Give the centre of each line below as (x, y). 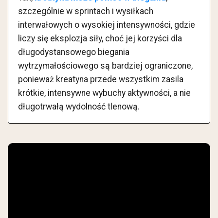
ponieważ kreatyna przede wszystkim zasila (101, 80)
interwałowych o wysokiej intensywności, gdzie (107, 25)
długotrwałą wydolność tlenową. (79, 107)
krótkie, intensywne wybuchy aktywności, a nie (104, 93)
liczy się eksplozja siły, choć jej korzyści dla (100, 39)
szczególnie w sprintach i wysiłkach (86, 11)
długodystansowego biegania (74, 52)
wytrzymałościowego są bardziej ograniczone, (105, 66)
